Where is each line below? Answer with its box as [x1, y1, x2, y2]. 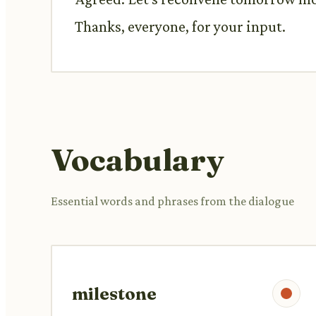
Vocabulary [51, 140, 224, 178]
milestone [72, 283, 157, 304]
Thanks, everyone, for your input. [75, 17, 286, 35]
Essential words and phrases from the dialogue [51, 193, 294, 208]
